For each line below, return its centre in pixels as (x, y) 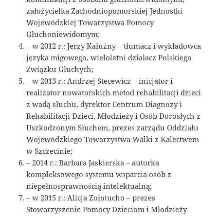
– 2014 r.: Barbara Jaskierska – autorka (93, 163)
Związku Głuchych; (60, 69)
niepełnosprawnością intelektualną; (89, 186)
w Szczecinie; (50, 151)
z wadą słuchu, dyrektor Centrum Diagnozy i (104, 104)
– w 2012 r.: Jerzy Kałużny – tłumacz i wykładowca (114, 46)
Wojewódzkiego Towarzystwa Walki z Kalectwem (113, 139)
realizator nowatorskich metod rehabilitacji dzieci (114, 93)
